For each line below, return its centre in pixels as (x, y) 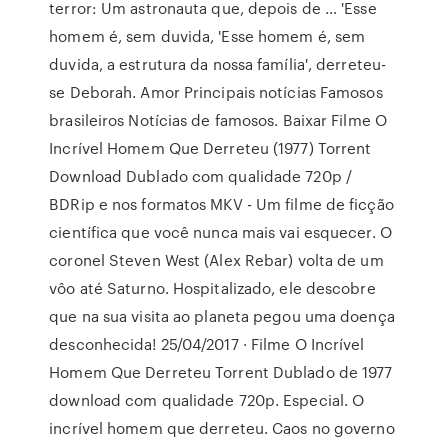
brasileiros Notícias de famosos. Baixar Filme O (218, 120)
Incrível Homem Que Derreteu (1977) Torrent (210, 148)
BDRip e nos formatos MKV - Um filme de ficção (221, 204)
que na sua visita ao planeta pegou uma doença (222, 316)
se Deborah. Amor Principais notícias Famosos (216, 92)
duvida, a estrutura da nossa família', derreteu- (218, 64)
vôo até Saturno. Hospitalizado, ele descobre (212, 288)
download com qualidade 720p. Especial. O (207, 400)
